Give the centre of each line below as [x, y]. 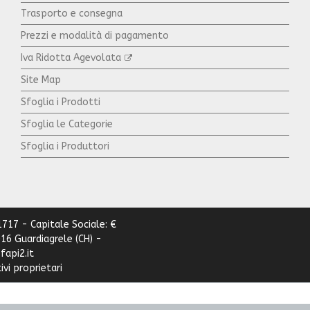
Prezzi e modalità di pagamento [95, 35]
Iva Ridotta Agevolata [71, 57]
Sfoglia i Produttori [65, 146]
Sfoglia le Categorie [67, 124]
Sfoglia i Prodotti [61, 102]
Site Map [41, 80]
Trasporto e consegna [72, 13]
